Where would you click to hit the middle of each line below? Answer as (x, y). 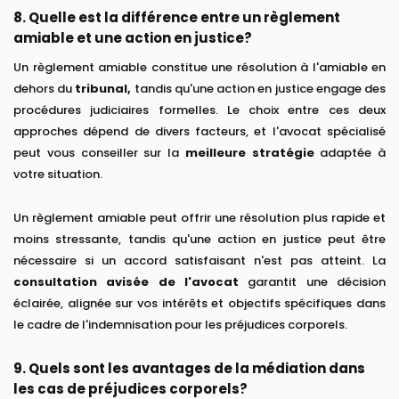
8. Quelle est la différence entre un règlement (177, 18)
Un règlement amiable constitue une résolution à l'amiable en (199, 68)
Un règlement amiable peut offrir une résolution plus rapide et (199, 218)
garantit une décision (312, 282)
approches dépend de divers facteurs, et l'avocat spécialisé (199, 132)
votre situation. (58, 175)
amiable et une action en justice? (133, 38)
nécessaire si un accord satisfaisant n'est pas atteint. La (199, 261)
